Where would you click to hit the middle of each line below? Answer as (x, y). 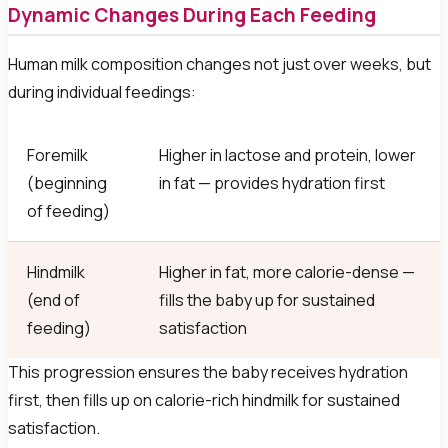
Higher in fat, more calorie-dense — (287, 272)
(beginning (67, 183)
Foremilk (58, 155)
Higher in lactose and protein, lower (288, 155)
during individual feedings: (102, 92)
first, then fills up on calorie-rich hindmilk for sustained (204, 400)
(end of (54, 300)
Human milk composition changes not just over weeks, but (219, 64)
